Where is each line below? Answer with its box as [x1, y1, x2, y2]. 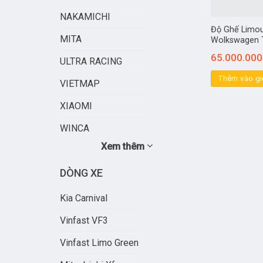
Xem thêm [100, 141, 147, 153]
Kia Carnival [60, 193, 107, 204]
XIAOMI [60, 100, 92, 112]
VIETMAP [60, 78, 100, 90]
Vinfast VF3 [60, 215, 108, 227]
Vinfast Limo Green [60, 237, 139, 249]
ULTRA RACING [60, 56, 122, 68]
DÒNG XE [60, 167, 103, 180]
